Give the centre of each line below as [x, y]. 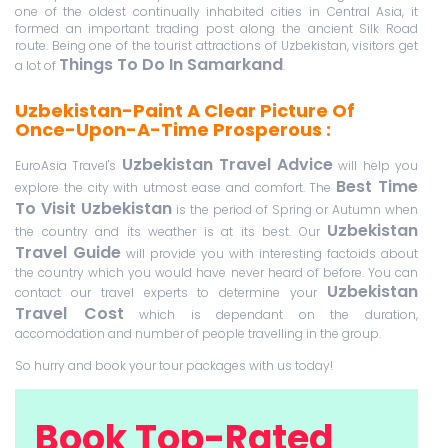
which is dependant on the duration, [271, 315]
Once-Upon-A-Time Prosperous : [173, 130]
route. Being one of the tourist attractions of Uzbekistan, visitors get [216, 46]
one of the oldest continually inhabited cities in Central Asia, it [216, 12]
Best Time [377, 187]
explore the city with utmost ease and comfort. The [176, 188]
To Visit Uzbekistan [93, 209]
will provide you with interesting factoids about [269, 254]
